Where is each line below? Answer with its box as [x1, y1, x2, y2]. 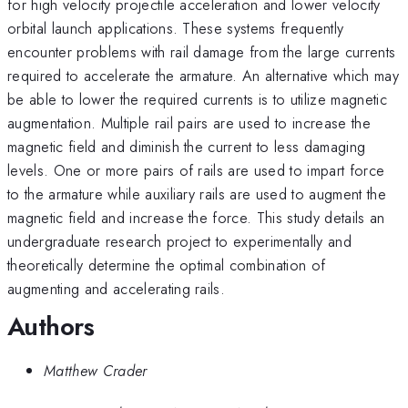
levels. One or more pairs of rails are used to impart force [7, 158, 385, 181]
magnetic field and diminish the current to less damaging [7, 135, 366, 158]
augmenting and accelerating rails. [7, 277, 226, 300]
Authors [7, 307, 95, 345]
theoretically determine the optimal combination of [7, 253, 326, 276]
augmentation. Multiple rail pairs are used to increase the [7, 111, 371, 134]
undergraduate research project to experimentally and [7, 229, 352, 252]
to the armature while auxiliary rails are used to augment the [7, 182, 386, 205]
